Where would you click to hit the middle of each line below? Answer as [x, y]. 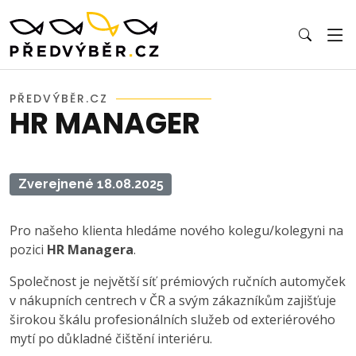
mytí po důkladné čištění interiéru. [111, 338]
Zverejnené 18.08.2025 [91, 184]
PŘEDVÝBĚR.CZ [59, 99]
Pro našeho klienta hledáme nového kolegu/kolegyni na [176, 230]
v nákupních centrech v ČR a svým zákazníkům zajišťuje [173, 300]
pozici [28, 249]
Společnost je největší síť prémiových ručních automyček [178, 281]
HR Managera [90, 249]
